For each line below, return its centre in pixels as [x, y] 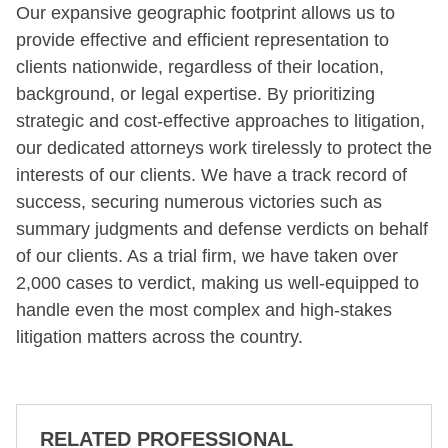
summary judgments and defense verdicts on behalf [222, 228]
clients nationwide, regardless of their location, [200, 66]
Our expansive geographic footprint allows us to [205, 12]
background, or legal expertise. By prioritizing [195, 93]
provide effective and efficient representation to [202, 39]
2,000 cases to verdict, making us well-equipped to [217, 282]
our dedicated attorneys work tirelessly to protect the [224, 147]
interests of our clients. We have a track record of [211, 174]
